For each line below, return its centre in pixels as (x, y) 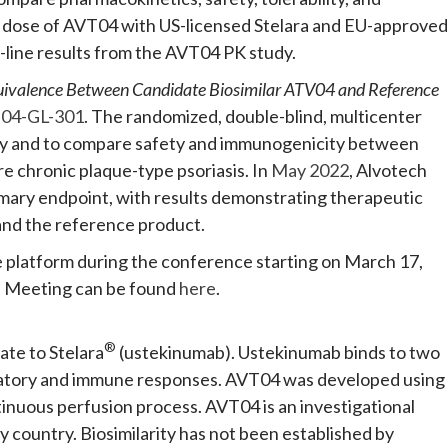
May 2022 (310, 169)
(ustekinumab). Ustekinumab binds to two (278, 351)
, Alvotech (388, 169)
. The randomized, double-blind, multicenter (253, 115)
